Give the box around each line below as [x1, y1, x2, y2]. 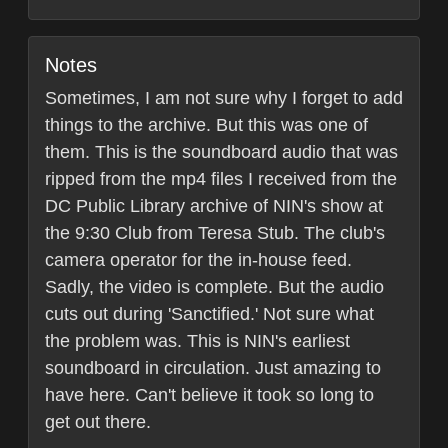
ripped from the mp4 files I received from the [45, 169, 397, 190]
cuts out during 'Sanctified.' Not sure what [45, 304, 374, 325]
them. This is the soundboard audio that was [45, 142, 398, 163]
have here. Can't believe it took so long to [45, 385, 374, 406]
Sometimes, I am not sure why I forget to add [45, 88, 403, 109]
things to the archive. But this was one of [45, 115, 368, 136]
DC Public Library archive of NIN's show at [45, 196, 383, 217]
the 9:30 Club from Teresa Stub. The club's [45, 223, 385, 244]
